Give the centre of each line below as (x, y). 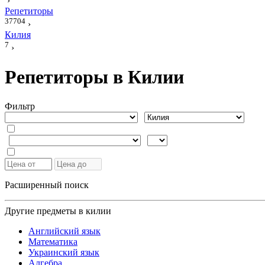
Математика (53, 241)
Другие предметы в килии (58, 211)
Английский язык (64, 231)
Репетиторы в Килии (94, 77)
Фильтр (20, 106)
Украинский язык (64, 252)
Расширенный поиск (47, 185)
